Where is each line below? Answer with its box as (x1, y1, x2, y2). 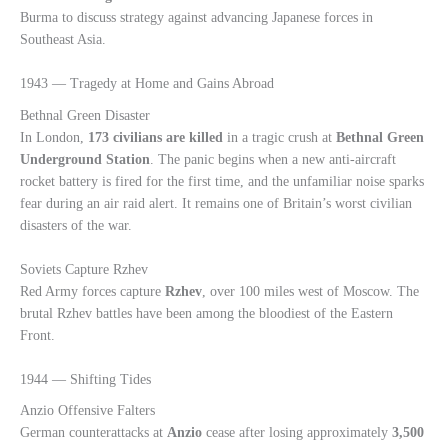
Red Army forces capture (20, 283, 165, 299)
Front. (20, 327, 55, 343)
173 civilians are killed (88, 129, 223, 145)
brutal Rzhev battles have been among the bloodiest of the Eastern (20, 305, 393, 321)
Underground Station (20, 151, 150, 167)
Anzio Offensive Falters (20, 403, 155, 419)
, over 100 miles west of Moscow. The (202, 283, 419, 299)
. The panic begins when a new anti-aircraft (150, 151, 396, 167)
